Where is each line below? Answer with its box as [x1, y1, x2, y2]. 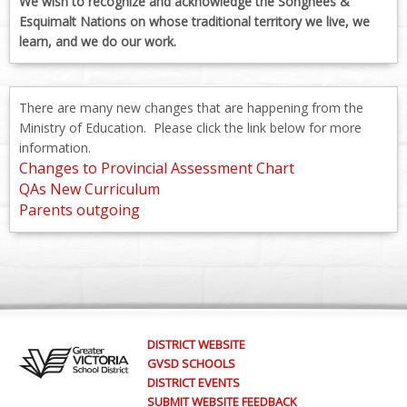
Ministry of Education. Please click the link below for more [19, 118, 362, 136]
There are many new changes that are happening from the [19, 98, 363, 116]
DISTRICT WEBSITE [147, 335, 246, 352]
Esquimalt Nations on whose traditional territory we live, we [19, 12, 370, 30]
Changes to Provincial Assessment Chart [19, 157, 294, 178]
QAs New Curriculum [19, 178, 160, 199]
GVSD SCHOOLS [147, 354, 236, 372]
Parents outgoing [19, 199, 140, 220]
